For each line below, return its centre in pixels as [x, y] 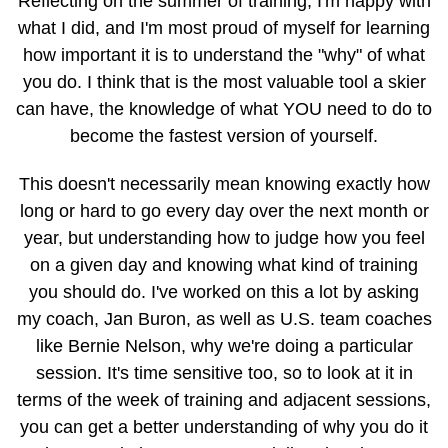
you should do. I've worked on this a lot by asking [224, 292]
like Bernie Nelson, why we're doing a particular [224, 346]
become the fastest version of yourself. [224, 136]
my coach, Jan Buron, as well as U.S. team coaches [224, 319]
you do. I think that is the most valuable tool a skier [224, 82]
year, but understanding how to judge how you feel [224, 238]
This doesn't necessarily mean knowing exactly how [224, 184]
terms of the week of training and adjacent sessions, [224, 400]
